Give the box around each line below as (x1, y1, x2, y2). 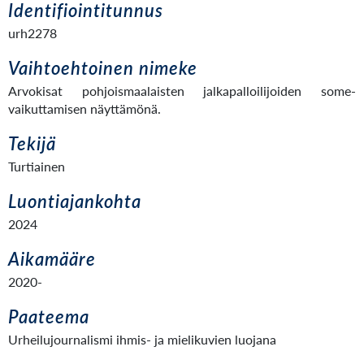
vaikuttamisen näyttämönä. (8, 101, 164, 116)
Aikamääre (8, 248, 96, 270)
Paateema (8, 305, 89, 327)
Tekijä (8, 132, 56, 154)
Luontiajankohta (8, 190, 141, 212)
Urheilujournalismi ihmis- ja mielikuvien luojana (8, 331, 276, 347)
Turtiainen (8, 158, 65, 174)
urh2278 (8, 25, 57, 41)
